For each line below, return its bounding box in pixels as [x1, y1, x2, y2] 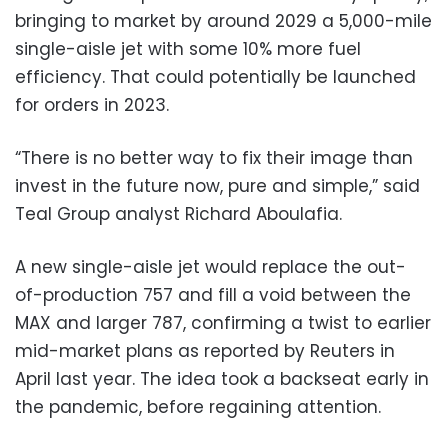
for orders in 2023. [15, 92, 169, 117]
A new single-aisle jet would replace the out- [15, 254, 406, 279]
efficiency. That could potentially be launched [15, 64, 416, 89]
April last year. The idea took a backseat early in [15, 366, 429, 391]
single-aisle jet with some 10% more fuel [15, 36, 361, 61]
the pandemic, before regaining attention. [15, 394, 381, 419]
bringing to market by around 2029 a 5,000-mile [15, 8, 432, 33]
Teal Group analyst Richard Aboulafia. [15, 201, 342, 226]
